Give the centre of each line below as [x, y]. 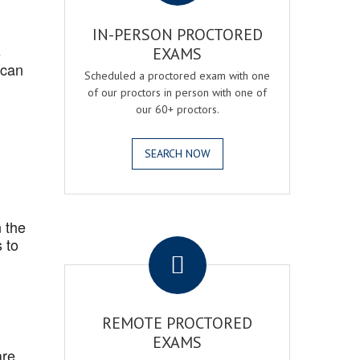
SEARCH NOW [177, 153]
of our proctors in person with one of [178, 92]
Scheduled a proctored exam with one [178, 76]
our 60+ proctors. [177, 109]
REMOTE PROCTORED [178, 323]
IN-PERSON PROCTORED [177, 35]
